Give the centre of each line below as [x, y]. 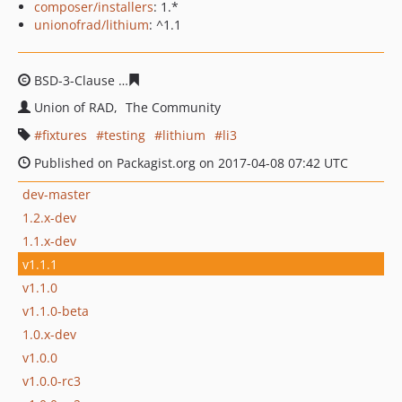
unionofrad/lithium [92, 25]
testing [125, 135]
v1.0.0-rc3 [52, 380]
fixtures [65, 135]
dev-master [57, 194]
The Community [173, 107]
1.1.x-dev [49, 240]
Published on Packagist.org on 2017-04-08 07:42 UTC [189, 163]
